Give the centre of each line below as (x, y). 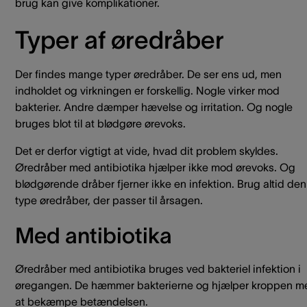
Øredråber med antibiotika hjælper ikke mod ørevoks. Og (155, 167)
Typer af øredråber (120, 40)
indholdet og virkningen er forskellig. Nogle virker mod (147, 90)
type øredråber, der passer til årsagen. (109, 200)
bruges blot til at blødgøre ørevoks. (100, 123)
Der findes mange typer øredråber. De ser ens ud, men (148, 74)
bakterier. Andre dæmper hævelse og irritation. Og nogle (154, 107)
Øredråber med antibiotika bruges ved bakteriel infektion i (158, 269)
